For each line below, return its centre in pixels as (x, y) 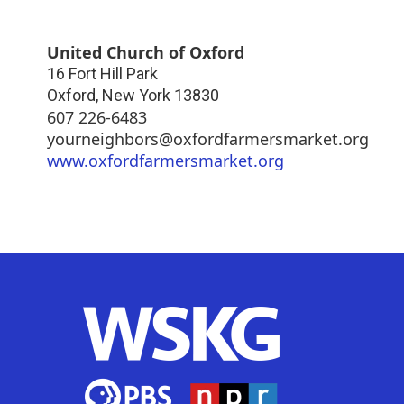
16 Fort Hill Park (102, 73)
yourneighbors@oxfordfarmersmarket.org (208, 138)
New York (136, 95)
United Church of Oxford (146, 52)
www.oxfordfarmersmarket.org (165, 160)
